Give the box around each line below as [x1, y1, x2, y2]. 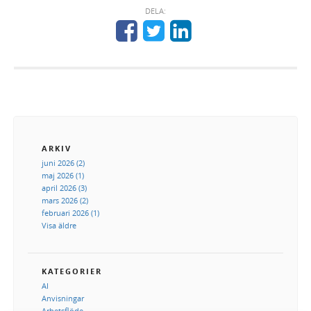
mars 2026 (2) [42, 194, 88, 205]
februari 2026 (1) [42, 207, 99, 218]
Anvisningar [42, 292, 84, 303]
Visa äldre [42, 219, 76, 230]
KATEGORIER [42, 265, 102, 276]
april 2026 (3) [42, 182, 87, 193]
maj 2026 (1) [42, 169, 84, 180]
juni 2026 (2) [42, 157, 85, 168]
